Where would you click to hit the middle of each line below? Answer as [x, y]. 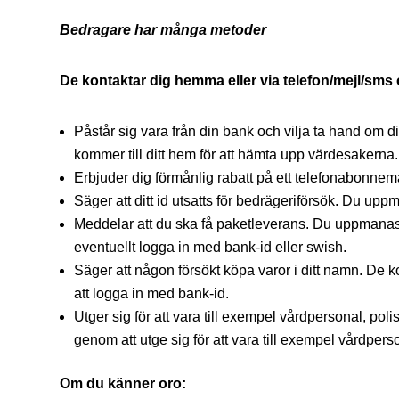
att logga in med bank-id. [152, 294]
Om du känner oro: [123, 384]
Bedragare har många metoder [163, 30]
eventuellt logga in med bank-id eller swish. [211, 248]
